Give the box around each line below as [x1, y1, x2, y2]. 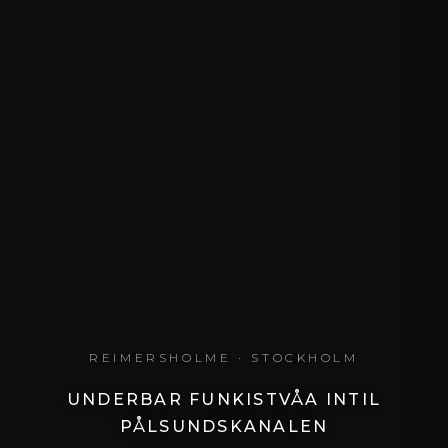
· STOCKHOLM [231, 350, 359, 366]
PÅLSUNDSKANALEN [119, 417, 329, 437]
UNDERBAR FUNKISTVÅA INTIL [67, 390, 381, 410]
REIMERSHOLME [89, 350, 232, 366]
